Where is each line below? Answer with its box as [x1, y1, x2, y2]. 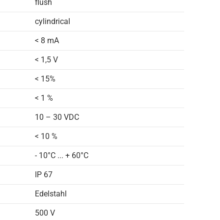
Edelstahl [35, 189, 67, 198]
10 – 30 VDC [35, 112, 79, 122]
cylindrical [35, 17, 70, 26]
